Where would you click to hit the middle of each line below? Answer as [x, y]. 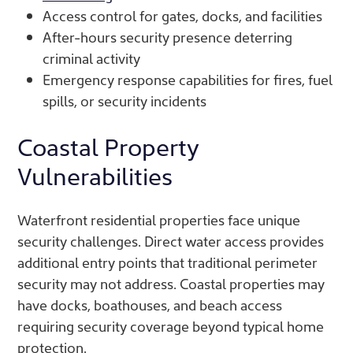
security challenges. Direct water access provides [171, 240]
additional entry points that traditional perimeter [167, 262]
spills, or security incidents [124, 100]
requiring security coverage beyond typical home [171, 325]
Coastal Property [108, 145]
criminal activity [91, 58]
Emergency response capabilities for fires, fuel [188, 79]
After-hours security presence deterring [167, 36]
